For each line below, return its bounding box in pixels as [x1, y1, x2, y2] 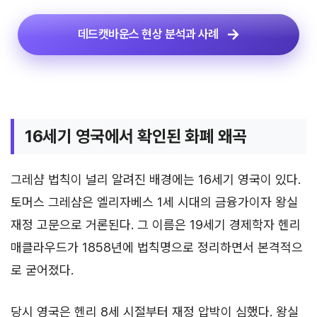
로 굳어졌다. [11, 262, 74, 277]
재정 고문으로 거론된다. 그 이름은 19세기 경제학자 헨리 [11, 217, 301, 232]
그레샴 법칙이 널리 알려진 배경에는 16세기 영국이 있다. [11, 171, 301, 187]
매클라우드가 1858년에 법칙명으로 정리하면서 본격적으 [11, 239, 303, 255]
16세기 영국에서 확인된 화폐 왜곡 [25, 125, 247, 146]
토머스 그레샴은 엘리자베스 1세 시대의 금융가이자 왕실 [11, 194, 298, 209]
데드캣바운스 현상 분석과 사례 [77, 27, 219, 41]
